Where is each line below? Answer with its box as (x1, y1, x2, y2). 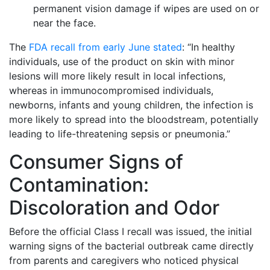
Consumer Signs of (9, 150, 183, 174)
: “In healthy (182, 41, 235, 53)
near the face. (33, 17, 96, 29)
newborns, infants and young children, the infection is (9, 99, 253, 111)
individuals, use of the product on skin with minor (9, 55, 234, 67)
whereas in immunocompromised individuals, (9, 84, 213, 96)
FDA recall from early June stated (29, 41, 182, 53)
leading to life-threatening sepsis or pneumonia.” (9, 128, 230, 140)
